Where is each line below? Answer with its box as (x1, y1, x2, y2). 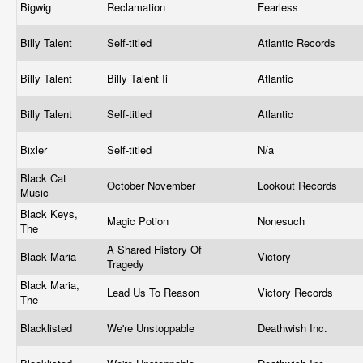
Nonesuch (258, 213, 308, 228)
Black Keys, (20, 206, 78, 221)
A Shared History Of (107, 241, 202, 257)
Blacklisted (20, 320, 75, 335)
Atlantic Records (258, 35, 339, 50)
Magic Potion (107, 213, 172, 228)
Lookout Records (258, 177, 340, 193)
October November (107, 177, 199, 193)
